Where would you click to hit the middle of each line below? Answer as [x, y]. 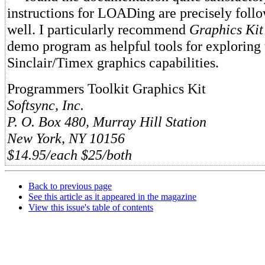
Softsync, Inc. [46, 105]
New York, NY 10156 [66, 138]
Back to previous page [70, 186]
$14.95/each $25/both [70, 155]
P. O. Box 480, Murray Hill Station [107, 122]
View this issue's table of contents [91, 207]
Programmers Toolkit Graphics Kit [106, 88]
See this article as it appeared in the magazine [112, 197]
